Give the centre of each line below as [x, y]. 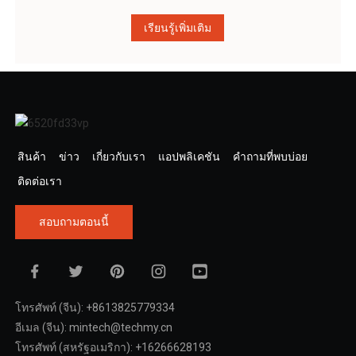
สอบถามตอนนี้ [74, 221]
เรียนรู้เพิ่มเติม [178, 27]
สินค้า [31, 156]
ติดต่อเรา [39, 181]
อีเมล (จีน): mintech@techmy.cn [93, 327]
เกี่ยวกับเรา [118, 156]
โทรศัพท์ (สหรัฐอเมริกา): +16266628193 [113, 347]
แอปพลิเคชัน [189, 156]
